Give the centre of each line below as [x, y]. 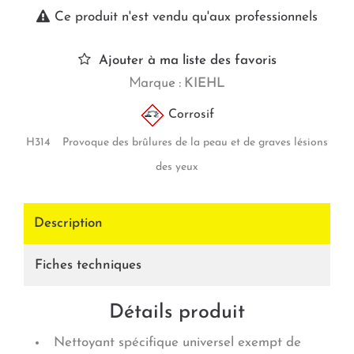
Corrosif [189, 115]
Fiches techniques [88, 265]
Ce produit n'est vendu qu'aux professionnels [186, 17]
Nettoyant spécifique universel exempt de [177, 343]
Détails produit [177, 313]
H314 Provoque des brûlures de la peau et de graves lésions [177, 143]
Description [68, 224]
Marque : [155, 84]
